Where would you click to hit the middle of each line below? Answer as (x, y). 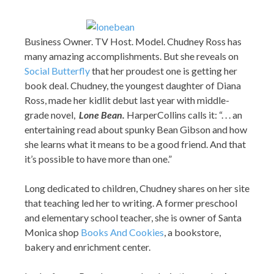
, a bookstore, (192, 232)
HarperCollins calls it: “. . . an (184, 115)
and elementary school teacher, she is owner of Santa (133, 217)
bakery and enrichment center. (87, 247)
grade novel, (52, 115)
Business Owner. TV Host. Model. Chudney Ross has (133, 41)
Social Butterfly (58, 71)
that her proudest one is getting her (165, 71)
